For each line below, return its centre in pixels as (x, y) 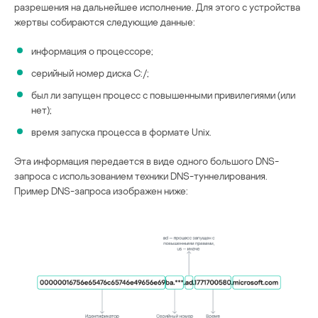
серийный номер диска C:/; (90, 72)
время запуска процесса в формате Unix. (121, 131)
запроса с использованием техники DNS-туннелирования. (141, 175)
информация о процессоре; (92, 50)
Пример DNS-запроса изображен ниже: (101, 190)
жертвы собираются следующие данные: (105, 21)
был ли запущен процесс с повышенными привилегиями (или (163, 94)
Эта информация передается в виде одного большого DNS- (147, 160)
